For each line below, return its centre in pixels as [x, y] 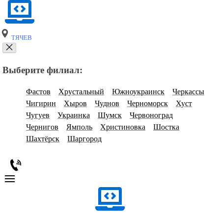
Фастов [38, 92]
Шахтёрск [43, 139]
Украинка [74, 115]
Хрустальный [81, 92]
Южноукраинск [138, 92]
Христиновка [123, 127]
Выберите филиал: [42, 70]
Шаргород [84, 139]
